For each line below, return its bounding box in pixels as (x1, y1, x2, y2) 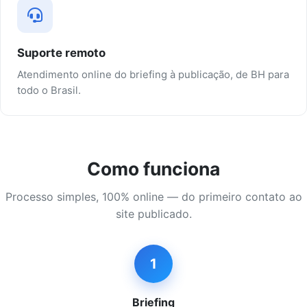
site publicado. (115, 207, 192, 221)
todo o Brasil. (17, 84, 81, 97)
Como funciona (87, 158, 220, 180)
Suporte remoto (17, 46, 106, 60)
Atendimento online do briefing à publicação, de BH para (17, 69, 289, 82)
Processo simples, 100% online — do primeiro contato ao (5, 190, 302, 204)
